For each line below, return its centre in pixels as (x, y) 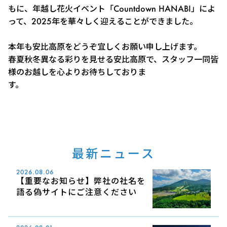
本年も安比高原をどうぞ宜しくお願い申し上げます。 (105, 47)
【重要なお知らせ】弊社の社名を (81, 181)
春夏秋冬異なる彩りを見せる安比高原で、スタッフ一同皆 (113, 59)
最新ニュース (113, 154)
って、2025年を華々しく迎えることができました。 (103, 21)
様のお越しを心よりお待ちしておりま (77, 72)
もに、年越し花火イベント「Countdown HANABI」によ (112, 9)
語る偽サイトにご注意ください (77, 192)
